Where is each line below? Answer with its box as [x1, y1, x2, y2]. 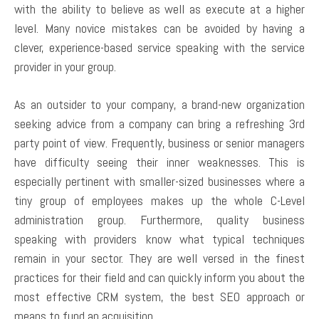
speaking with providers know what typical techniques [14, 231, 305, 248]
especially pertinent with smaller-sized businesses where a [14, 173, 305, 190]
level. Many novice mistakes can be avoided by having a [14, 20, 305, 37]
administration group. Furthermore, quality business [14, 211, 305, 229]
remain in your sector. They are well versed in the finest [14, 250, 305, 267]
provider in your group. [14, 58, 116, 75]
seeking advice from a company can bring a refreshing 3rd [14, 115, 305, 132]
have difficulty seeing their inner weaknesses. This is [14, 154, 305, 171]
